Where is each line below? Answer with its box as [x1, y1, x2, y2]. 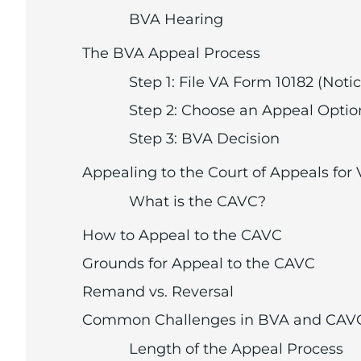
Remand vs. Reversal [82, 283, 238, 301]
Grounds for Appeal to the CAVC [82, 255, 315, 273]
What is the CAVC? [129, 193, 270, 211]
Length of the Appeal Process [129, 340, 343, 359]
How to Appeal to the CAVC [82, 226, 282, 245]
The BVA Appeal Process [82, 44, 260, 63]
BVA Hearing [129, 10, 223, 29]
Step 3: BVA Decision [129, 130, 284, 148]
